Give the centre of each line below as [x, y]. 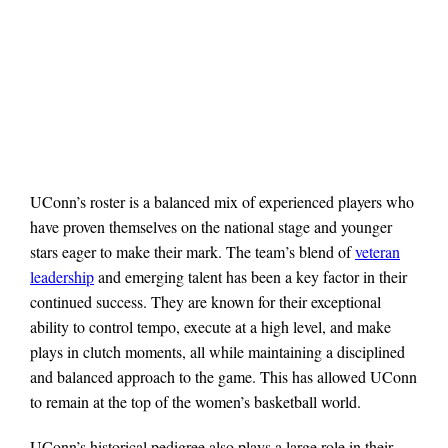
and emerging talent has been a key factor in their [250, 277]
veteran [377, 252]
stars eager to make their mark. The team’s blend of [192, 252]
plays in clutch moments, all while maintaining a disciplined [217, 352]
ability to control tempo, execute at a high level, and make [210, 327]
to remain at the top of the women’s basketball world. [195, 402]
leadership [62, 277]
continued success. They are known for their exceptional [205, 302]
